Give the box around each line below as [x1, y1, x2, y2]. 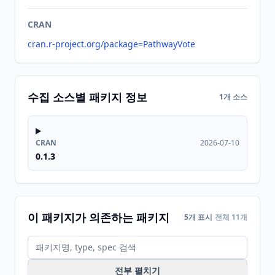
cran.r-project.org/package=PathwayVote [28, 38, 195, 50]
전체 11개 [215, 212, 247, 222]
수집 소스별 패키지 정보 [28, 90, 147, 104]
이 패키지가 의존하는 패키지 [28, 210, 169, 225]
